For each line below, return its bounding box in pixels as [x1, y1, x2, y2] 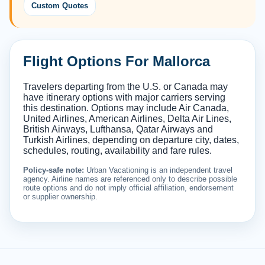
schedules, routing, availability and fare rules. [23, 146, 212, 156]
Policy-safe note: [23, 166, 84, 175]
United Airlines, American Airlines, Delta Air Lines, [23, 114, 231, 124]
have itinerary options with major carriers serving [23, 92, 225, 103]
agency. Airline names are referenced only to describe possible [23, 174, 237, 184]
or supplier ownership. [23, 192, 98, 202]
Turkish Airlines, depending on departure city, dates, [23, 135, 239, 146]
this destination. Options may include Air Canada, [23, 103, 229, 114]
